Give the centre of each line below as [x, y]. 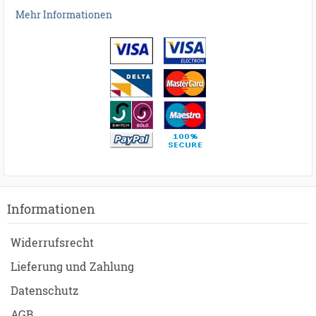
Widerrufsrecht [52, 242]
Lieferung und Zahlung [72, 266]
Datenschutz [44, 290]
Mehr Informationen [64, 15]
